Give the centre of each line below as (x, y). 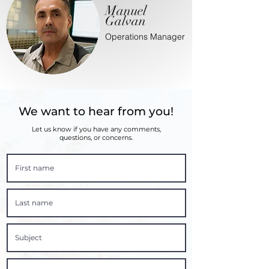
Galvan (125, 21)
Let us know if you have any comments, (96, 129)
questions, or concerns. (96, 138)
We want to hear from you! (96, 111)
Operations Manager (145, 37)
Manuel (126, 11)
